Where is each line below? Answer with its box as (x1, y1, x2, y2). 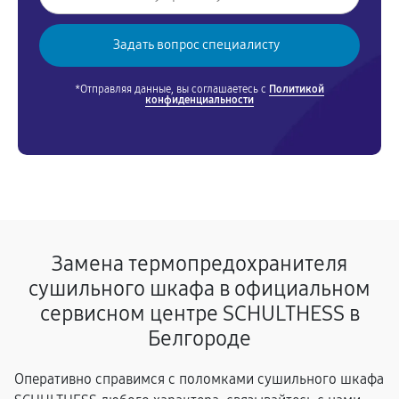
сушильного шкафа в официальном (28, 276, 370, 301)
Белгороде (148, 326, 251, 351)
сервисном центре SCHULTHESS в (39, 301, 360, 326)
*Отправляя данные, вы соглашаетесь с (75, 83, 269, 95)
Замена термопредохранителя (52, 251, 347, 276)
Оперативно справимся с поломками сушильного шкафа (14, 370, 384, 387)
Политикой (269, 83, 324, 95)
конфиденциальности (145, 94, 254, 106)
